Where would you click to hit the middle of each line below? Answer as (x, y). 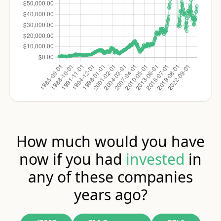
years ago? (110, 194)
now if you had (73, 159)
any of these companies (110, 177)
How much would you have (110, 141)
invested (155, 159)
